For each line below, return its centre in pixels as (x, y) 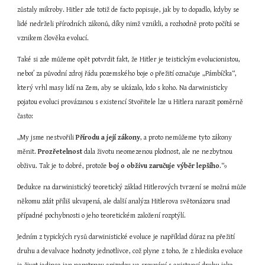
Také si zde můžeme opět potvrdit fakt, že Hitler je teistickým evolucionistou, (129, 59)
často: (25, 116)
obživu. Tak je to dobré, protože (63, 166)
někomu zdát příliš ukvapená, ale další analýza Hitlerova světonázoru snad (124, 201)
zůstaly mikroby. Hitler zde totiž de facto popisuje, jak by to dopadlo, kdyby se (129, 10)
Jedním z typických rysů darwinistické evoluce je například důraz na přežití (126, 237)
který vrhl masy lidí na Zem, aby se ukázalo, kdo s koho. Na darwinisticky (123, 88)
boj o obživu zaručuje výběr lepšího (164, 166)
